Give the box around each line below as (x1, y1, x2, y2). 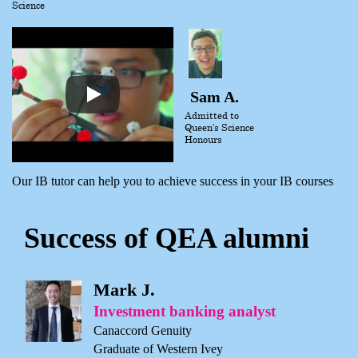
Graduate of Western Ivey (93, 341, 223, 356)
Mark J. (93, 279, 155, 300)
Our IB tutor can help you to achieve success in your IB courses (12, 173, 333, 188)
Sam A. (190, 87, 239, 105)
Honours (185, 132, 222, 145)
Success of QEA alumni (24, 221, 309, 254)
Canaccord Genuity (93, 323, 192, 337)
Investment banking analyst (93, 302, 276, 320)
